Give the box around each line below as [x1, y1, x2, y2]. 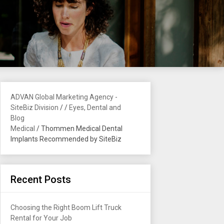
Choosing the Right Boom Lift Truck [10, 203, 121, 211]
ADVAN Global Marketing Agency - [10, 93, 117, 101]
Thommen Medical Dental [41, 124, 122, 132]
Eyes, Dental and [69, 103, 121, 111]
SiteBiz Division [10, 103, 58, 111]
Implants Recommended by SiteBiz [10, 135, 121, 143]
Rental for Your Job [10, 214, 72, 222]
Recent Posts [10, 173, 71, 185]
